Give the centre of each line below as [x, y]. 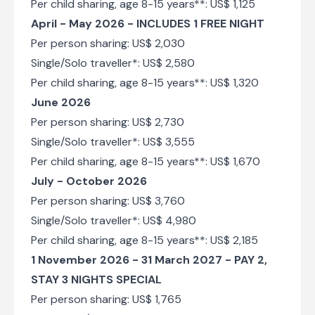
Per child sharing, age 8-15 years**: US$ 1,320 [145, 82]
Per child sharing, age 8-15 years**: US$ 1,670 [146, 161]
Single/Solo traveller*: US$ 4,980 [114, 220]
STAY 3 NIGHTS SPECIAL [96, 279]
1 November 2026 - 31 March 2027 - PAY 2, [149, 259]
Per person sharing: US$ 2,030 [108, 43]
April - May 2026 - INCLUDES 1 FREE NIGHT [148, 23]
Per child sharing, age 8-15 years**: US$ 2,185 [144, 240]
